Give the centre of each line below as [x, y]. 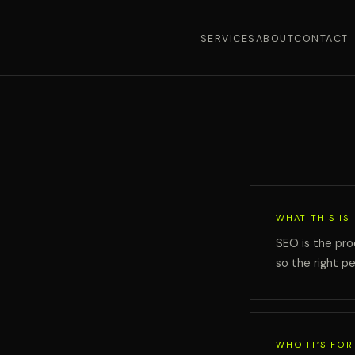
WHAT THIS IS [313, 218]
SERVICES [228, 38]
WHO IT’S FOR [315, 345]
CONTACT [321, 38]
